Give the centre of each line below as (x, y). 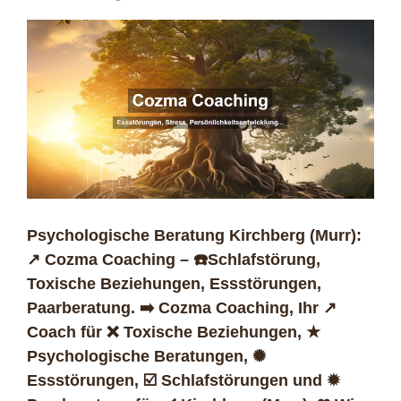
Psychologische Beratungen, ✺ (146, 357)
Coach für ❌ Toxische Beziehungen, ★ (174, 333)
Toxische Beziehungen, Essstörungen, (174, 284)
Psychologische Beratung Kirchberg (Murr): (194, 236)
